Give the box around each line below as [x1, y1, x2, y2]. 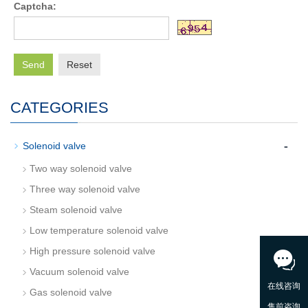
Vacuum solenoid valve [30, 266, 129, 277]
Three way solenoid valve [30, 184, 140, 195]
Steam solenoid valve [30, 204, 122, 215]
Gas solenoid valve [30, 287, 112, 298]
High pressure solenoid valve [30, 245, 155, 256]
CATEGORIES [10, 99, 109, 116]
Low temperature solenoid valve [30, 225, 168, 236]
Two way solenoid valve [30, 163, 132, 174]
